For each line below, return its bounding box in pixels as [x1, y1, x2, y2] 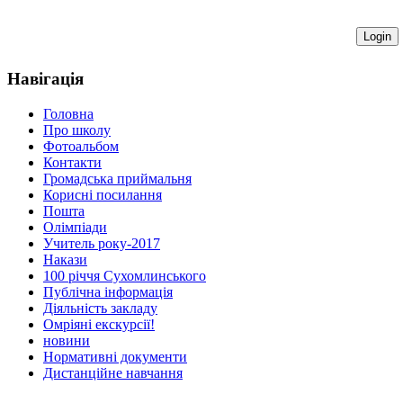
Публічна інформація [43, 284, 173, 300]
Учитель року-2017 [43, 236, 160, 252]
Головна [43, 106, 94, 122]
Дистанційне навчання [43, 365, 183, 381]
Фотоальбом [43, 139, 119, 155]
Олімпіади [43, 219, 107, 236]
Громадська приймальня [43, 171, 192, 187]
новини [43, 333, 90, 349]
